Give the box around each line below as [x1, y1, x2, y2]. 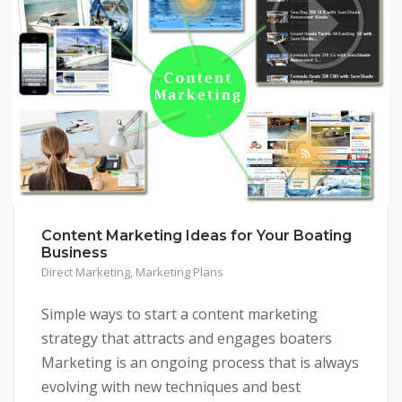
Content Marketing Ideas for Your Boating [41, 226, 352, 244]
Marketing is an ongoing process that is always [41, 352, 359, 372]
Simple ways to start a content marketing [41, 303, 318, 324]
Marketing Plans [135, 263, 223, 280]
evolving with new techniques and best [41, 376, 301, 397]
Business [41, 243, 108, 261]
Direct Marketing [41, 263, 130, 280]
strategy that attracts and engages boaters [41, 328, 332, 348]
